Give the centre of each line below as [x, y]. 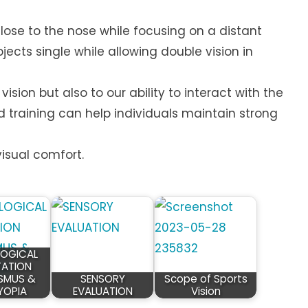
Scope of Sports [206, 279]
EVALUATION [102, 291]
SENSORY [102, 279]
